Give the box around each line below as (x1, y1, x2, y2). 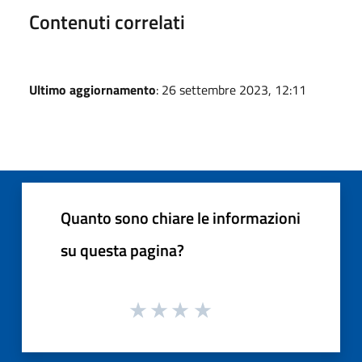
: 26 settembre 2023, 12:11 (156, 79, 306, 99)
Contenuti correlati (29, 6, 185, 36)
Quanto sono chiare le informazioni (61, 204, 301, 230)
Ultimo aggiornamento (29, 79, 156, 99)
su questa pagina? (61, 237, 184, 263)
